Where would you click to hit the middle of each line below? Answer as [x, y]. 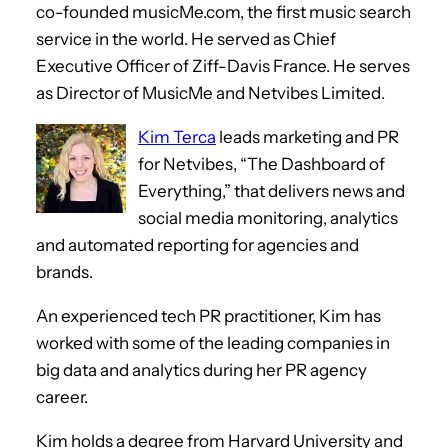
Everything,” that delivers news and [271, 190]
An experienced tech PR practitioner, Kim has [208, 315]
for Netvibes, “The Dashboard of [261, 163]
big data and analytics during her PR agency [201, 369]
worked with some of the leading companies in [213, 342]
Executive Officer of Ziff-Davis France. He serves [223, 65]
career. [62, 396]
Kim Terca [177, 136]
